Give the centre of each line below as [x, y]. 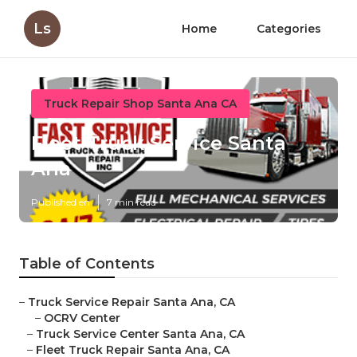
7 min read [131, 202]
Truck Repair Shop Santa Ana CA [140, 104]
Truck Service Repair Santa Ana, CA [131, 302]
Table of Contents [87, 264]
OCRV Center [82, 318]
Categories [289, 29]
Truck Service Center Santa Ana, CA [140, 334]
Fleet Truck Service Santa [159, 143]
